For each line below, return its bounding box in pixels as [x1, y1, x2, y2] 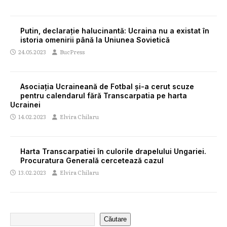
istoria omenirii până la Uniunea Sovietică [20, 35, 170, 44]
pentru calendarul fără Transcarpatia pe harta [20, 91, 187, 100]
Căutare [104, 215, 127, 223]
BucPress [60, 47, 85, 56]
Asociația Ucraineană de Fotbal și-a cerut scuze [20, 82, 194, 91]
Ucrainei [10, 100, 41, 109]
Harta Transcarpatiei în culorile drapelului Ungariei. [20, 146, 206, 156]
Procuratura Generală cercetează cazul [20, 156, 164, 165]
